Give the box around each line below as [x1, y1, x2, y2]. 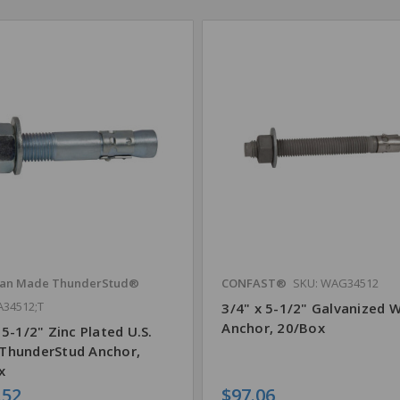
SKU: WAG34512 [293, 274, 379, 291]
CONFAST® [221, 274, 287, 291]
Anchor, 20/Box [221, 318, 325, 337]
